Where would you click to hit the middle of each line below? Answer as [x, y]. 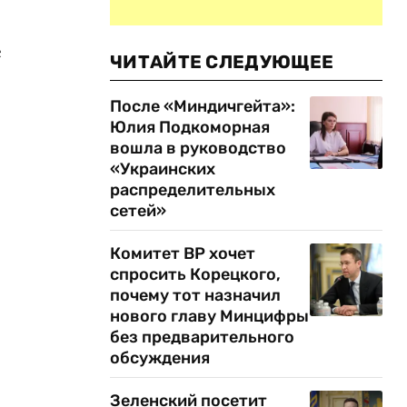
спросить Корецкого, [195, 274]
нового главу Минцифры [209, 316]
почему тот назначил [195, 295]
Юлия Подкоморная [190, 127]
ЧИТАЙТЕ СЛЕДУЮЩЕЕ [222, 62]
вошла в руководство [198, 148]
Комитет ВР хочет [183, 253]
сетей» [138, 211]
